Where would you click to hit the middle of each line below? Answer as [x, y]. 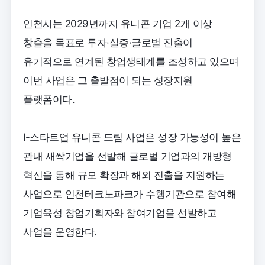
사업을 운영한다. [60, 232]
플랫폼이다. [49, 99]
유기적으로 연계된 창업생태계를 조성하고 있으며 [131, 61]
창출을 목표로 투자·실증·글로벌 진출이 [108, 42]
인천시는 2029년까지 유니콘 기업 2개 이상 [118, 23]
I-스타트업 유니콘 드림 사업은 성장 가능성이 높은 [132, 137]
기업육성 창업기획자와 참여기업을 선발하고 [120, 213]
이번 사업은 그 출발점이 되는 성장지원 [108, 80]
